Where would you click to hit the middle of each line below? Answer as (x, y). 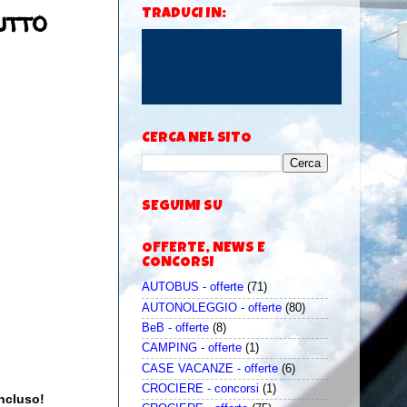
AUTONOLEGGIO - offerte (212, 308)
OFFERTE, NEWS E (203, 249)
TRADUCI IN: (184, 15)
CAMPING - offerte (192, 348)
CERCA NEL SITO (197, 139)
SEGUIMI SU (182, 208)
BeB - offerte (175, 328)
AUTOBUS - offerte (193, 288)
